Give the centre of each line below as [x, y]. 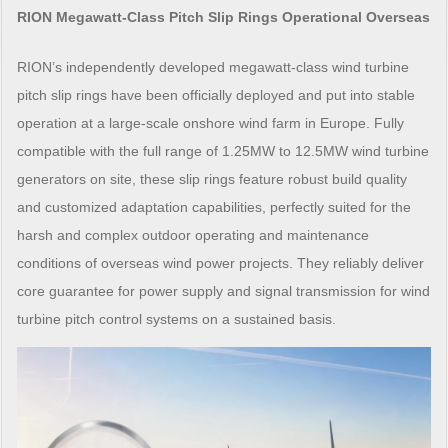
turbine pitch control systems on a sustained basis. [177, 319]
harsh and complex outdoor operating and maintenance [193, 235]
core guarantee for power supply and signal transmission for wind [224, 291]
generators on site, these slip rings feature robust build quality [212, 179]
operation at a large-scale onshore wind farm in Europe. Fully [211, 123]
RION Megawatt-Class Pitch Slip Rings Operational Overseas [224, 17]
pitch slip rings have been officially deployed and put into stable [216, 95]
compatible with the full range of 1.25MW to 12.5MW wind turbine [223, 151]
